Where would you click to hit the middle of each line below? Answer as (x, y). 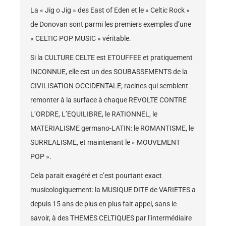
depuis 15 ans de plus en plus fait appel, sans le (103, 204)
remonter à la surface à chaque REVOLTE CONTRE (108, 100)
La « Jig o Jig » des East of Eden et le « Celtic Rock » (110, 10)
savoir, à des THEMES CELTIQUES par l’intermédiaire (111, 218)
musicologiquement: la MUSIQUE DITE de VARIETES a (113, 190)
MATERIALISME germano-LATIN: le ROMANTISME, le (112, 128)
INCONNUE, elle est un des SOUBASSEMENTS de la (109, 72)
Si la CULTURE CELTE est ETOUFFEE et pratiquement (111, 58)
